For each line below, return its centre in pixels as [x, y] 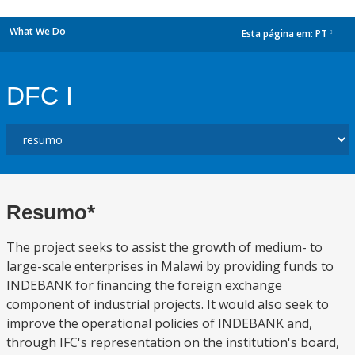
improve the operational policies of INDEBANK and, [159, 323]
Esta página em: [279, 34]
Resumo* [51, 212]
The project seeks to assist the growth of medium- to [164, 247]
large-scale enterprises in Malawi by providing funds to [170, 266]
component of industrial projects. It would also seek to [168, 304]
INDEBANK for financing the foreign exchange [144, 285]
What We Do [38, 31]
